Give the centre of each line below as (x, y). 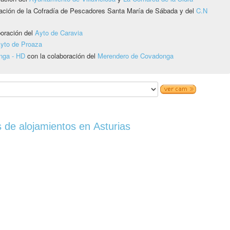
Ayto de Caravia (59, 32)
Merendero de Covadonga (136, 55)
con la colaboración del (61, 55)
